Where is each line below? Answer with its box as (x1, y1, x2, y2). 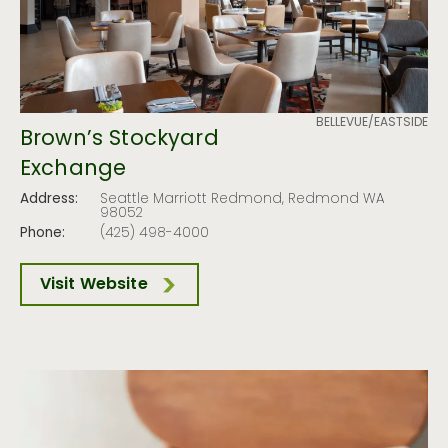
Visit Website (39, 271, 148, 298)
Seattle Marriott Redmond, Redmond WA (100, 189, 385, 212)
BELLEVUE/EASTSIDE (316, 113, 428, 134)
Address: (20, 189, 78, 212)
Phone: (20, 222, 65, 245)
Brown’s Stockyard (20, 123, 219, 158)
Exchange (20, 153, 127, 188)
